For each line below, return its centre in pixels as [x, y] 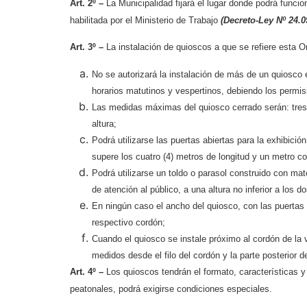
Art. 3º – [88, 47]
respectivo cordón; [128, 222]
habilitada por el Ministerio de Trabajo [145, 20]
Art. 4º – [88, 271]
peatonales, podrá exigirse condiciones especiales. [171, 288]
